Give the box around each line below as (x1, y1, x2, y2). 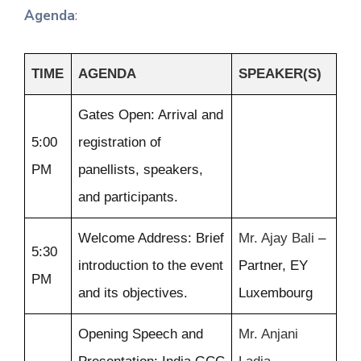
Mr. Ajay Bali (239, 230, 314, 247)
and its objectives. (78, 285, 188, 301)
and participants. (78, 189, 178, 205)
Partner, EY (239, 258, 308, 274)
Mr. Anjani (239, 326, 298, 342)
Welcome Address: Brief (78, 230, 224, 247)
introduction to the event (78, 258, 223, 274)
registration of (78, 135, 161, 151)
